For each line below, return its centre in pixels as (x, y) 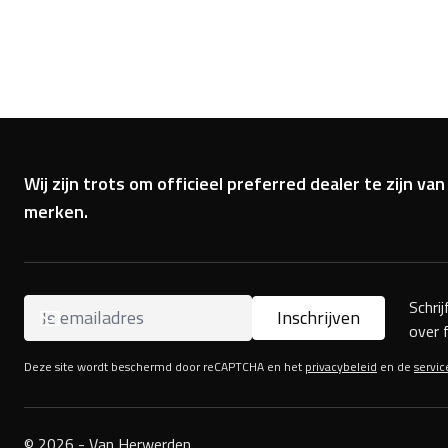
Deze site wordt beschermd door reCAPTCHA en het (164, 367)
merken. (56, 212)
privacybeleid (341, 367)
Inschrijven (318, 318)
